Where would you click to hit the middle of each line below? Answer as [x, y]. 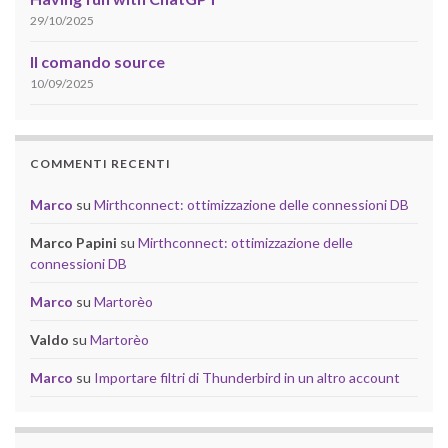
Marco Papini [73, 242]
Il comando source [97, 61]
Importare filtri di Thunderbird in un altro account [247, 377]
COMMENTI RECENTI [100, 163]
